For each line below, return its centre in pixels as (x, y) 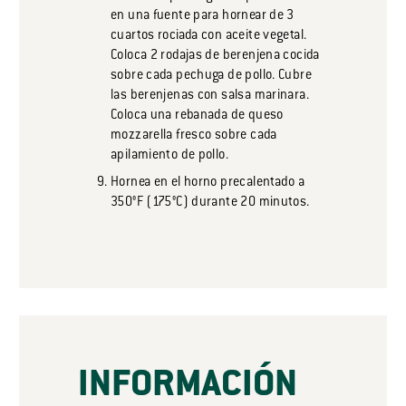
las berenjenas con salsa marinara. (210, 96)
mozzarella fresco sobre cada (194, 136)
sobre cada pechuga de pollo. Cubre (211, 76)
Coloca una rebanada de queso (197, 116)
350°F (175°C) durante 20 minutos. (210, 203)
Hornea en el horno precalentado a (208, 183)
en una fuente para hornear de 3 (203, 16)
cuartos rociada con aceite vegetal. (209, 36)
